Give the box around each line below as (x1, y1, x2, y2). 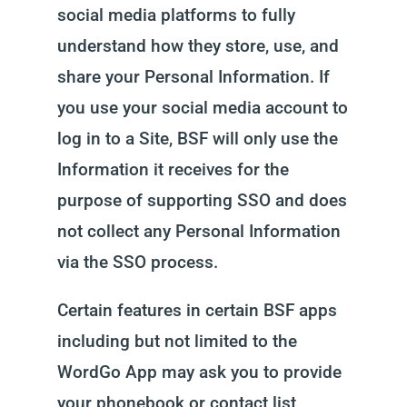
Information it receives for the (56, 159, 289, 180)
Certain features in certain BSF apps (56, 300, 337, 321)
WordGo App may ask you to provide (56, 362, 342, 382)
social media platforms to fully (56, 5, 295, 25)
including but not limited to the (56, 331, 297, 352)
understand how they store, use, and (56, 35, 339, 56)
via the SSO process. (56, 252, 218, 273)
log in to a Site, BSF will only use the (56, 128, 338, 149)
